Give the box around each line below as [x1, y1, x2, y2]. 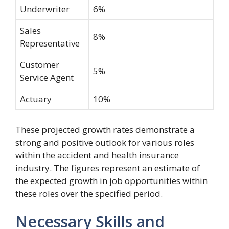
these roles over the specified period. [15, 187, 163, 199]
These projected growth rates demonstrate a [15, 123, 195, 135]
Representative [20, 37, 80, 49]
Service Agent [20, 72, 74, 83]
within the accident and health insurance [15, 149, 179, 161]
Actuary [20, 93, 52, 105]
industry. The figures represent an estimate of [15, 162, 200, 174]
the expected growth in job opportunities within [15, 174, 208, 187]
